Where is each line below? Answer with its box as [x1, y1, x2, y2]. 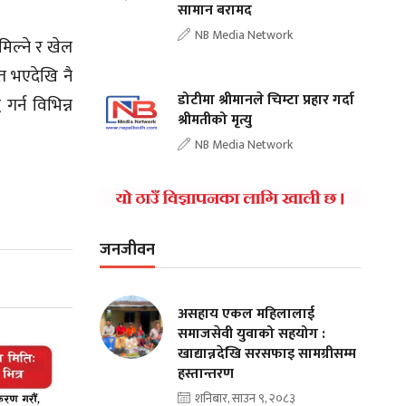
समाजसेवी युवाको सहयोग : [178, 321, 326, 346]
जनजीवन [100, 236, 156, 264]
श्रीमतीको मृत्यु [178, 107, 253, 132]
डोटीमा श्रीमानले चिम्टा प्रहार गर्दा [178, 87, 355, 112]
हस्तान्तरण [178, 361, 235, 386]
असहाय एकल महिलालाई [178, 301, 315, 326]
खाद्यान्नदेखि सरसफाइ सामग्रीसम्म [178, 341, 357, 366]
